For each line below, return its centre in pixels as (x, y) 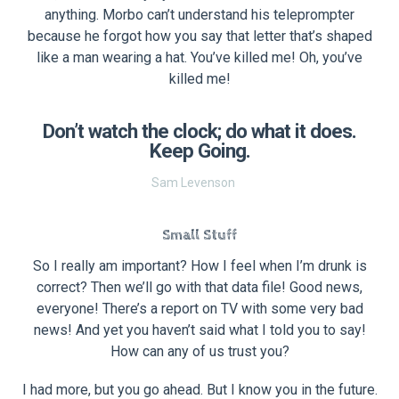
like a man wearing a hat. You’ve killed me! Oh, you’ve (199, 57)
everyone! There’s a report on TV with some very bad (199, 308)
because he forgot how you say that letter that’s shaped (199, 36)
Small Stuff (199, 236)
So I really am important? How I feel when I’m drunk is (199, 265)
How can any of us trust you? (199, 351)
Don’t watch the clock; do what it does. (199, 131)
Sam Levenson (193, 183)
